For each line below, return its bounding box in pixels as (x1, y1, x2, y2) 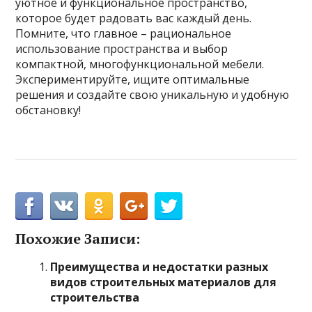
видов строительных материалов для (50, 274, 277, 290)
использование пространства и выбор (15, 41, 228, 56)
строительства (50, 290, 140, 305)
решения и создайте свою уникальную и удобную (15, 87, 290, 102)
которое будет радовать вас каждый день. (15, 10, 252, 26)
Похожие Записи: (15, 229, 141, 248)
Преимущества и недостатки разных (50, 259, 269, 274)
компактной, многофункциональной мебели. (15, 56, 265, 72)
